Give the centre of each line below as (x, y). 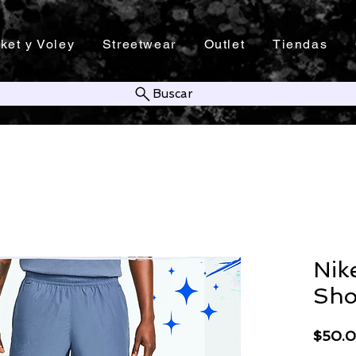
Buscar (172, 94)
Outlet (224, 44)
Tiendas (300, 44)
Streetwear (139, 44)
